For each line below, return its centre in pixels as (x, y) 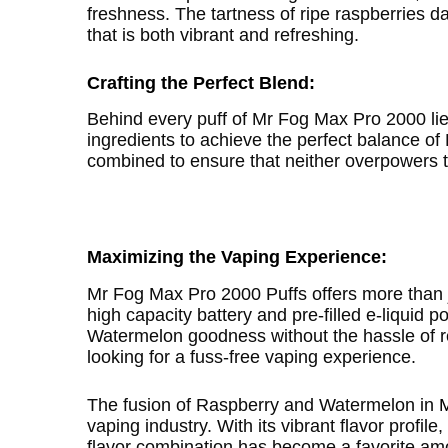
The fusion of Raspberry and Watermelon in (263, 404)
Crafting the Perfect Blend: (201, 82)
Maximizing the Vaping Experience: (237, 257)
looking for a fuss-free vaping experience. (252, 356)
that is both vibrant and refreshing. (223, 34)
